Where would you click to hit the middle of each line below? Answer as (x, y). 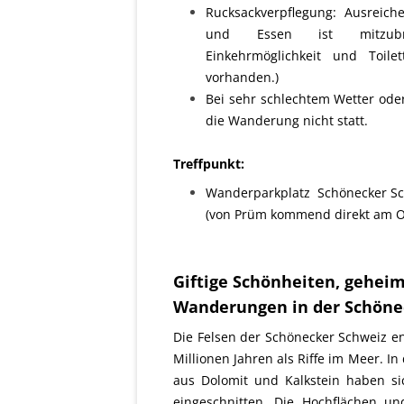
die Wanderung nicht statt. (287, 120)
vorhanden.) (242, 77)
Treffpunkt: (209, 164)
